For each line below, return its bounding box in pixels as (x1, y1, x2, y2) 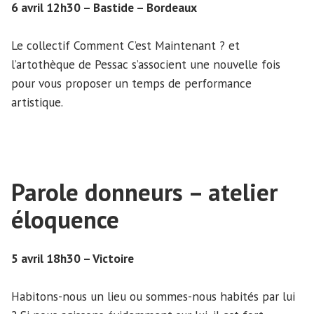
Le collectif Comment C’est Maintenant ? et (11, 37, 240, 54)
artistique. (11, 94, 63, 111)
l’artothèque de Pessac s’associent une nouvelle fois (11, 56, 280, 73)
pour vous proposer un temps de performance (11, 75, 252, 92)
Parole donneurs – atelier (11, 176, 278, 209)
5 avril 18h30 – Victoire (11, 250, 134, 266)
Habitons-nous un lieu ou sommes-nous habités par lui (11, 287, 295, 304)
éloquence (11, 203, 119, 236)
